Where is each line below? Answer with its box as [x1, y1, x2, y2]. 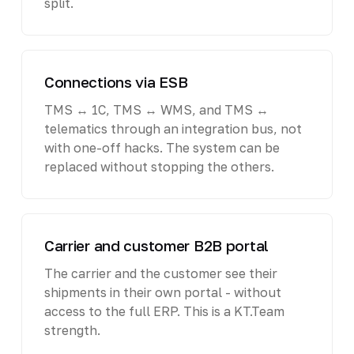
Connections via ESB [43, 72, 188, 91]
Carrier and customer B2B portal [43, 235, 269, 254]
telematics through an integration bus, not [43, 120, 302, 137]
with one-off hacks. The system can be [43, 139, 280, 156]
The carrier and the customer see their [43, 265, 277, 281]
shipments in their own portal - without [43, 284, 281, 300]
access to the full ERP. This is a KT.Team [43, 303, 284, 319]
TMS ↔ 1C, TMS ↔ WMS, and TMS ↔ [43, 101, 269, 118]
